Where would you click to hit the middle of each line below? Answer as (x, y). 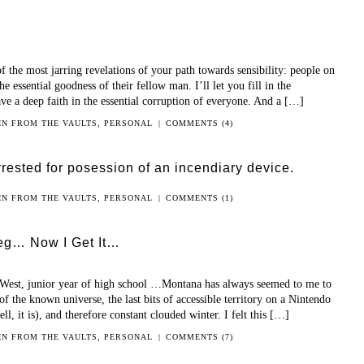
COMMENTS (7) (199, 336)
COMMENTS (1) (199, 198)
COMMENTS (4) (199, 123)
